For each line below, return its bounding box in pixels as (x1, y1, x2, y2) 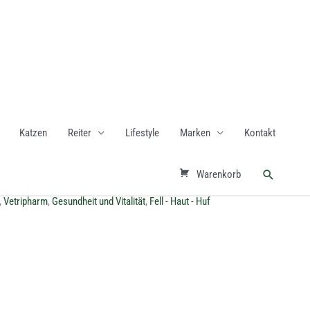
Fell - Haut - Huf (149, 195, 210, 208)
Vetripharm (3, 195, 48, 208)
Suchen (261, 165, 301, 182)
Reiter (68, 127, 91, 139)
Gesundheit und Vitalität (52, 195, 145, 208)
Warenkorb (197, 168, 241, 181)
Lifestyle (125, 127, 159, 139)
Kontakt (244, 127, 275, 139)
